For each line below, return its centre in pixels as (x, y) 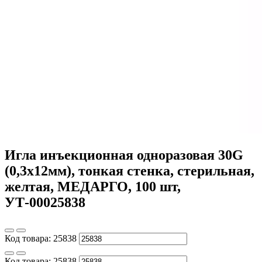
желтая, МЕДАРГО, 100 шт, (93, 186)
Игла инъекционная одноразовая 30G (124, 155)
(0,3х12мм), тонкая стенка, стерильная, (130, 170)
